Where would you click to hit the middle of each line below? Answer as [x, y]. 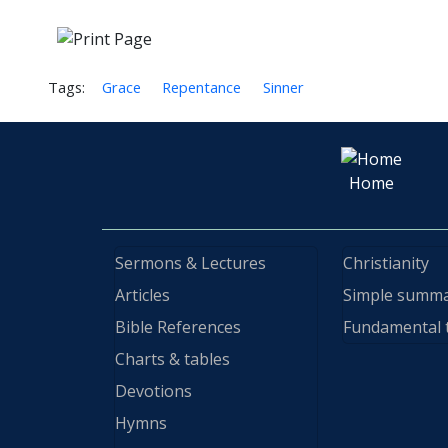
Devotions [153, 391]
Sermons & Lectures [190, 263]
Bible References [178, 327]
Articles [142, 295]
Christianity [386, 263]
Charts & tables [172, 359]
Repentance [202, 86]
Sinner [283, 86]
